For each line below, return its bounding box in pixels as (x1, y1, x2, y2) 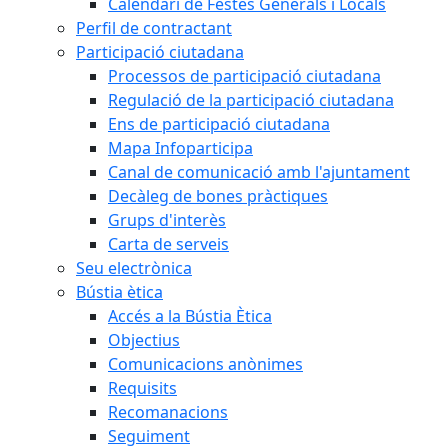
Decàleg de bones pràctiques (108, 185, 328, 207)
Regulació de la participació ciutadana (108, 89, 394, 111)
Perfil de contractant (76, 17, 232, 39)
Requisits (108, 377, 177, 399)
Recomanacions (108, 401, 228, 423)
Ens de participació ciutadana (108, 113, 330, 135)
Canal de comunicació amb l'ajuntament (108, 161, 410, 183)
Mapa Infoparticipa (108, 137, 253, 159)
